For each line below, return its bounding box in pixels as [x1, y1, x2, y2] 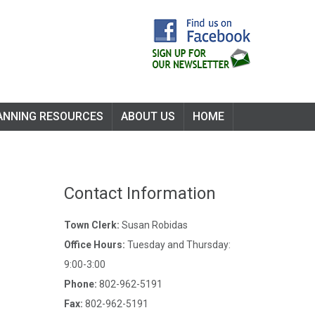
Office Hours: [64, 239, 125, 250]
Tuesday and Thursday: [125, 239, 231, 250]
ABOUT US [121, 110, 175, 123]
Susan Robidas [120, 219, 188, 231]
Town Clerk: [64, 219, 120, 231]
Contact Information [64, 184, 216, 203]
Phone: [64, 278, 97, 290]
